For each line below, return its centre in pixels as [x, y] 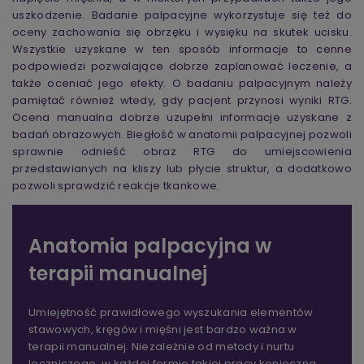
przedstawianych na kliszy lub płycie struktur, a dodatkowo [182, 169]
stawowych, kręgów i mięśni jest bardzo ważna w [163, 330]
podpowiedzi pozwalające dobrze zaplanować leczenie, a [182, 67]
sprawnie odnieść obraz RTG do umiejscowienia [182, 152]
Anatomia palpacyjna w [150, 246]
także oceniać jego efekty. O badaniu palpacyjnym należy [182, 84]
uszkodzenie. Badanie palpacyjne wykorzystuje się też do [182, 15]
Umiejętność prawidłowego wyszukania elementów [171, 313]
